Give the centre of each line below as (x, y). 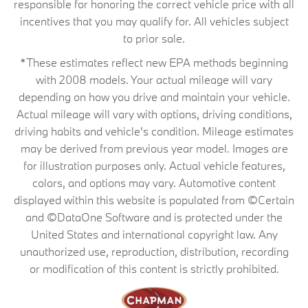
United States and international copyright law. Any (154, 234)
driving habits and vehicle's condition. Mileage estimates (154, 131)
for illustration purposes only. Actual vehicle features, (154, 165)
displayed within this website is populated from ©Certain (154, 200)
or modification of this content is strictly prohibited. (154, 268)
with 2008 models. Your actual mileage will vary (154, 79)
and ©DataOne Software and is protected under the (154, 217)
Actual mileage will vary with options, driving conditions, (154, 114)
